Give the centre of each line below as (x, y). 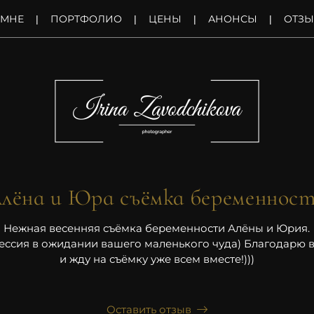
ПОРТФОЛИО (86, 19)
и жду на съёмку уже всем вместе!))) (157, 259)
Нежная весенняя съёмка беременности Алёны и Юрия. (157, 228)
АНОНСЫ (233, 19)
